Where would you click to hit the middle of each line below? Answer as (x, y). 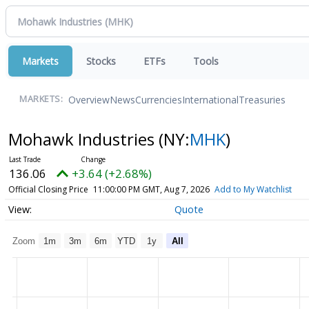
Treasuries (262, 99)
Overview (89, 99)
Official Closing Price (48, 189)
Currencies (159, 99)
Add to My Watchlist (253, 189)
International (210, 99)
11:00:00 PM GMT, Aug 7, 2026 (151, 189)
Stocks (101, 61)
